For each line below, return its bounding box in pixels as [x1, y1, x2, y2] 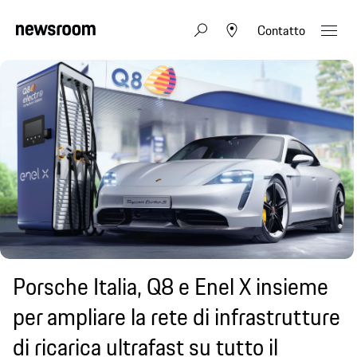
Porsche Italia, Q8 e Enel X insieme [13, 269, 328, 304]
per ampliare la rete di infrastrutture [13, 299, 340, 334]
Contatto [257, 20, 305, 40]
